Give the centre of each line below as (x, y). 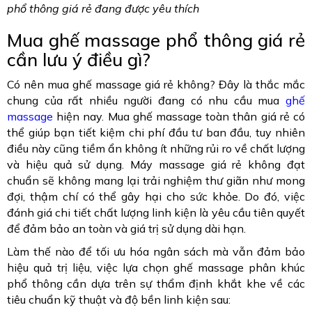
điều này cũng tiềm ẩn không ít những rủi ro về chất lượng (156, 149)
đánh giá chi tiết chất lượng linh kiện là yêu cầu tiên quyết (156, 213)
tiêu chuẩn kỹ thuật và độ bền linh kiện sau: (119, 300)
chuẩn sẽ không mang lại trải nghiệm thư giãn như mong (156, 181)
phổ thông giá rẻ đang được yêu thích (103, 9)
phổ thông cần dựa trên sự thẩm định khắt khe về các (156, 284)
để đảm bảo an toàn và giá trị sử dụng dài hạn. (126, 229)
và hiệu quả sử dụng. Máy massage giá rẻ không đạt (156, 165)
